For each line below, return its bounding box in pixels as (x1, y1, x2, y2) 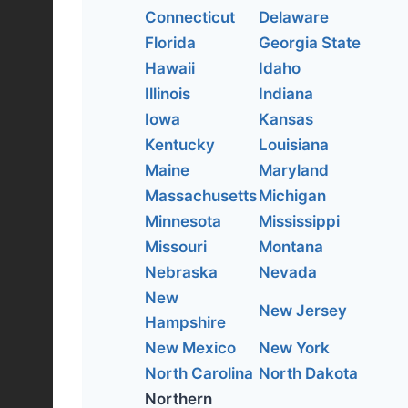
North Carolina (145, 364, 253, 382)
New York (259, 339, 330, 357)
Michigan (259, 187, 326, 205)
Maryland (259, 161, 329, 179)
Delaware (259, 8, 329, 26)
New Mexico (145, 339, 236, 357)
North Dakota (259, 364, 358, 382)
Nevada (259, 263, 317, 281)
